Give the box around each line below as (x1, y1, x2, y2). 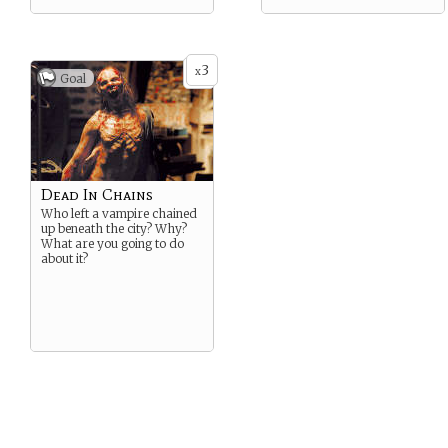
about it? (41, 251, 88, 266)
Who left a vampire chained (41, 206, 197, 221)
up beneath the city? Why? (41, 221, 187, 236)
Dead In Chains (41, 185, 153, 204)
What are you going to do (41, 236, 184, 251)
